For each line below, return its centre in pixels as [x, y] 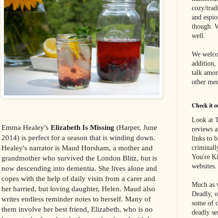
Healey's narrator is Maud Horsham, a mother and [77, 147]
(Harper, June [136, 127]
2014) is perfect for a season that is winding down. [79, 137]
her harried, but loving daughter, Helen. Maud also [79, 188]
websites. [204, 166]
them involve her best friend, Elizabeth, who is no [77, 209]
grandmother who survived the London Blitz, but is [80, 158]
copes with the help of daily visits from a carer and [79, 178]
